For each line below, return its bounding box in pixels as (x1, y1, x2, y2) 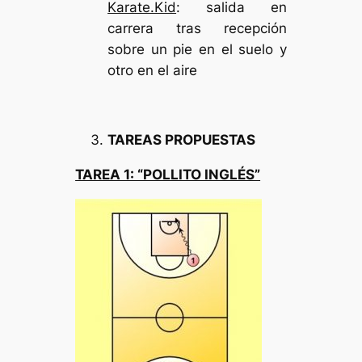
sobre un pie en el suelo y (107, 41, 287, 58)
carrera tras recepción (107, 20, 287, 37)
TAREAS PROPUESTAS (107, 131, 256, 148)
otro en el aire (107, 62, 198, 79)
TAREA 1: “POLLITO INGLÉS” (75, 166, 261, 183)
